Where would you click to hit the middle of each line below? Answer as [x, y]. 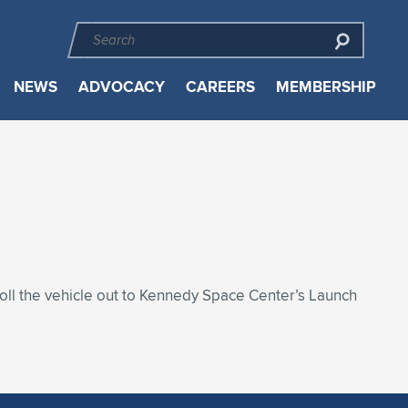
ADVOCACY [121, 87]
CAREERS [220, 87]
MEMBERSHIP [326, 87]
